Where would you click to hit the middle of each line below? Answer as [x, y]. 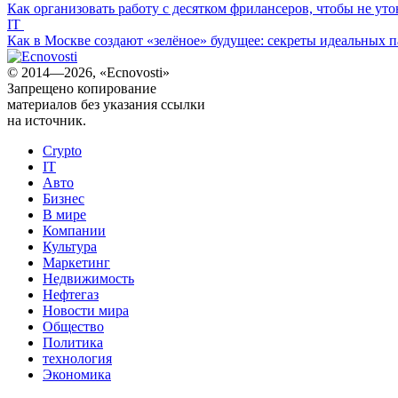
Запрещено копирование [82, 89]
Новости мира [86, 311]
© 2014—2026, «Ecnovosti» [88, 73]
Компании [74, 231]
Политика [73, 343]
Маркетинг [76, 263]
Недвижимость [88, 279]
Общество [73, 327]
